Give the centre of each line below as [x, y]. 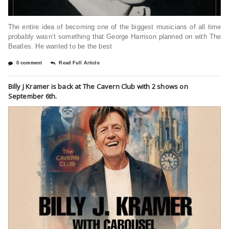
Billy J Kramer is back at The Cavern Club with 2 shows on [98, 87]
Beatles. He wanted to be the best [60, 47]
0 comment [29, 63]
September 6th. [32, 96]
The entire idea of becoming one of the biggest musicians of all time [114, 27]
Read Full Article [79, 63]
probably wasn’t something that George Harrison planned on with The [114, 37]
